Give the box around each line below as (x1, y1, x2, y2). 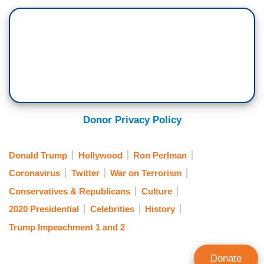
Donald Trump (9, 150, 67, 161)
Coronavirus (9, 168, 60, 179)
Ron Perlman (133, 150, 187, 161)
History (145, 204, 175, 214)
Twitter (71, 168, 100, 179)
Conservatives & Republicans (9, 186, 130, 196)
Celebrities (90, 204, 134, 214)
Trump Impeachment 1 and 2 (9, 222, 125, 232)
